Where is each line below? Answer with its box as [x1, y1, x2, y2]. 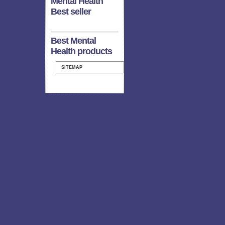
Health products [51, 46, 112, 56]
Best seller [51, 7, 91, 17]
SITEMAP [61, 64, 82, 70]
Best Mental [51, 35, 96, 46]
